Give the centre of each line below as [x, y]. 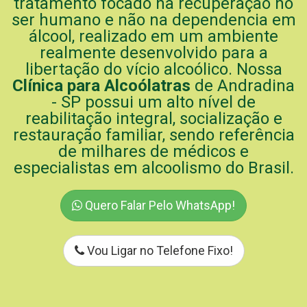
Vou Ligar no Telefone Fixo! [158, 250]
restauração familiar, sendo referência [153, 135]
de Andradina [243, 86]
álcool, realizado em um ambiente [153, 36]
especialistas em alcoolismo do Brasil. [153, 168]
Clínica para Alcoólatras [101, 86]
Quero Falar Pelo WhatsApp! [159, 205]
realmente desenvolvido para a [153, 53]
